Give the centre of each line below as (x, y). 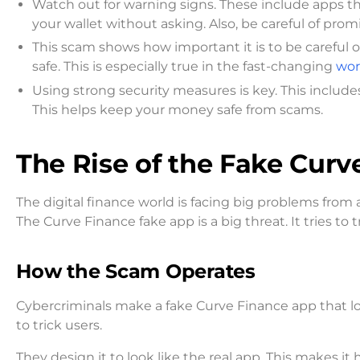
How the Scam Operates (136, 272)
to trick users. (59, 325)
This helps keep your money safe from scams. (178, 109)
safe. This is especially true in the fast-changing (184, 67)
